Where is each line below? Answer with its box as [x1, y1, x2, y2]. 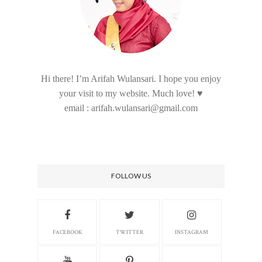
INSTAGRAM [175, 229, 209, 237]
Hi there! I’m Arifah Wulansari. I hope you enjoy [41, 74, 221, 84]
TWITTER [115, 229, 143, 237]
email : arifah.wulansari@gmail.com [64, 103, 198, 113]
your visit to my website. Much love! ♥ [59, 88, 203, 99]
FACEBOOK [52, 229, 82, 237]
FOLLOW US [111, 171, 151, 181]
